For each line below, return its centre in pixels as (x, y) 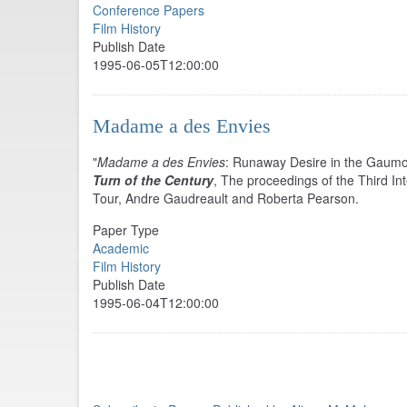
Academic (121, 248)
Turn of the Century (153, 180)
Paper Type (126, 230)
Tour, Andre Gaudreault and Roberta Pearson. (226, 198)
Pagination (123, 348)
